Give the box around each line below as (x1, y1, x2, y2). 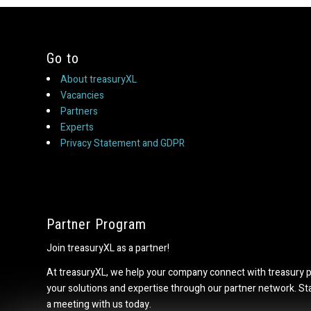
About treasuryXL (60, 72, 137, 87)
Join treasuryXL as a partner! (47, 240, 169, 255)
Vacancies (60, 88, 104, 103)
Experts (60, 120, 94, 135)
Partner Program (47, 216, 146, 233)
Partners (60, 104, 98, 119)
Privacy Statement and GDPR (60, 136, 185, 151)
